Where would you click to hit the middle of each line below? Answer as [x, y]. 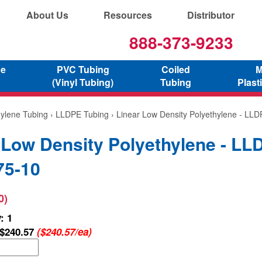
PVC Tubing [83, 69]
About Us [47, 15]
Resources [128, 15]
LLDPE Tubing [82, 114]
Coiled [175, 69]
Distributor [211, 15]
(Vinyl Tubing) [83, 82]
